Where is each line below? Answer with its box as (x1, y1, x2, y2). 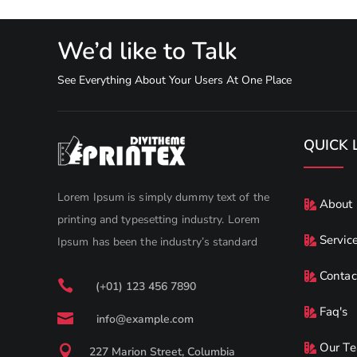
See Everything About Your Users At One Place (57, 72, 292, 88)
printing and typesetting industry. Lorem (57, 212, 261, 228)
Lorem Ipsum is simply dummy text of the (57, 190, 269, 206)
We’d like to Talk (57, 34, 237, 68)
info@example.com (96, 312, 194, 328)
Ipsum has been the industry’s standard (57, 234, 257, 250)
